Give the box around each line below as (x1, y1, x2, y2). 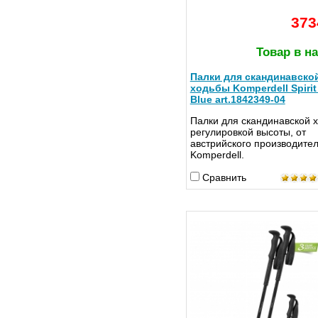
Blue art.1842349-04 (190, 94, 285, 106)
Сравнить (202, 172, 246, 184)
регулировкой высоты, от (190, 126, 306, 138)
